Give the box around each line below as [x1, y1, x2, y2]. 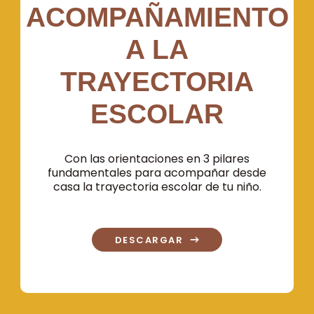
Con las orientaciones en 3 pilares [64, 151, 250, 168]
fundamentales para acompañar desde [48, 165, 266, 182]
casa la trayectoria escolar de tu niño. [53, 179, 261, 196]
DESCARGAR [114, 233, 184, 247]
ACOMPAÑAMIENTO [25, 2, 289, 33]
